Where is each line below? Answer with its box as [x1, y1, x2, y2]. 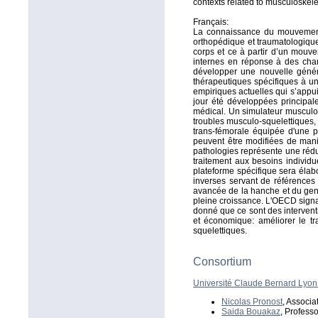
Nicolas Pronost [221, 297, 283, 307]
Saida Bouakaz [221, 307, 280, 317]
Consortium [193, 256, 251, 268]
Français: [193, 17, 229, 27]
